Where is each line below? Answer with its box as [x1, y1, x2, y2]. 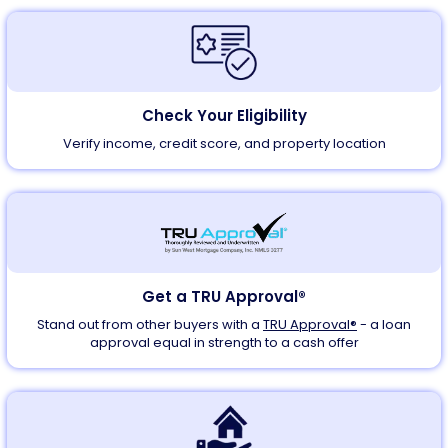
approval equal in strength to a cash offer [89, 333, 359, 352]
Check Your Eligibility [141, 105, 307, 126]
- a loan [357, 315, 411, 334]
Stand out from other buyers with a [37, 315, 263, 334]
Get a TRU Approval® [142, 286, 306, 307]
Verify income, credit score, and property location [62, 134, 386, 153]
